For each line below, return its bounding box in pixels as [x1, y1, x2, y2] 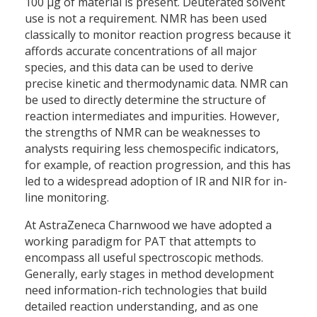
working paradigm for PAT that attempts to [25, 234, 256, 250]
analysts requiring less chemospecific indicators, [25, 141, 279, 157]
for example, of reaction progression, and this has [25, 157, 291, 173]
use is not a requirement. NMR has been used [25, 11, 267, 27]
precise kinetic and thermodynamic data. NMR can [25, 76, 288, 92]
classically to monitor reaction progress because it [25, 27, 291, 43]
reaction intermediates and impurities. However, [25, 108, 279, 125]
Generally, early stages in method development [25, 266, 274, 282]
